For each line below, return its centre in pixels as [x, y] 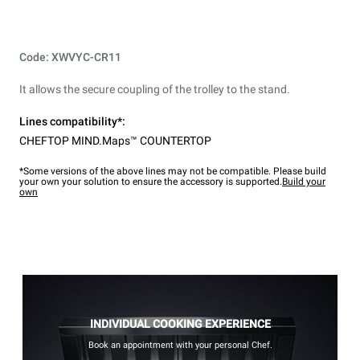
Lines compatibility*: [72, 122]
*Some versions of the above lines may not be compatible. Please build [173, 172]
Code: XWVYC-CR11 [70, 57]
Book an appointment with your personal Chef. [180, 346]
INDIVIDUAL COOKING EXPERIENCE [180, 324]
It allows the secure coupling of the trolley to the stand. [155, 90]
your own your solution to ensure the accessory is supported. [151, 182]
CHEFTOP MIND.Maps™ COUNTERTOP [115, 141]
